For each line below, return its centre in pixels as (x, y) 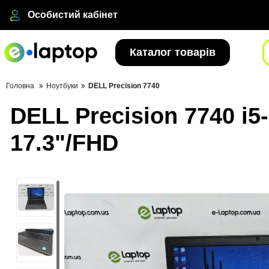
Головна (20, 86)
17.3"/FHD (64, 143)
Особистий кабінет (73, 15)
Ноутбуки (62, 86)
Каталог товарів (173, 52)
